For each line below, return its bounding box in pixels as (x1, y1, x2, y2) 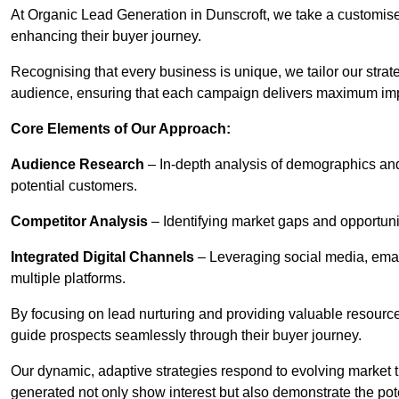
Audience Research (11, 157, 144, 173)
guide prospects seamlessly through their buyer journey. (11, 328, 362, 344)
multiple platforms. (11, 271, 126, 287)
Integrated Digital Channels (11, 249, 194, 265)
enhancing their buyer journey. (11, 28, 201, 45)
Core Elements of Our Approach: (11, 121, 231, 137)
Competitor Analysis (11, 214, 148, 230)
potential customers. (11, 178, 137, 194)
